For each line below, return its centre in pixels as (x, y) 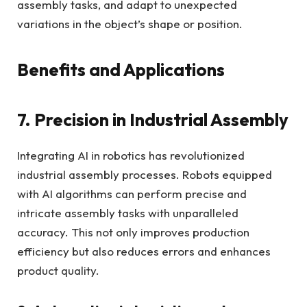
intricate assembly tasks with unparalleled (128, 212)
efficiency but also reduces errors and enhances (144, 251)
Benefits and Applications (121, 70)
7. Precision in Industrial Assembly (153, 119)
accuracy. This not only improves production (133, 232)
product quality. (58, 270)
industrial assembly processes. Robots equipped (145, 174)
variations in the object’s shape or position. (130, 23)
